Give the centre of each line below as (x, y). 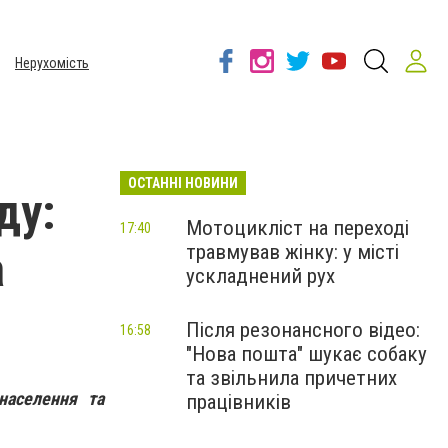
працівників (238, 402)
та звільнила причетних (291, 378)
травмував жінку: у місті (292, 252)
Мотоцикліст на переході (297, 228)
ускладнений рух (260, 276)
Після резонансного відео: (303, 330)
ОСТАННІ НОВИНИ (183, 183)
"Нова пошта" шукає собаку (306, 354)
